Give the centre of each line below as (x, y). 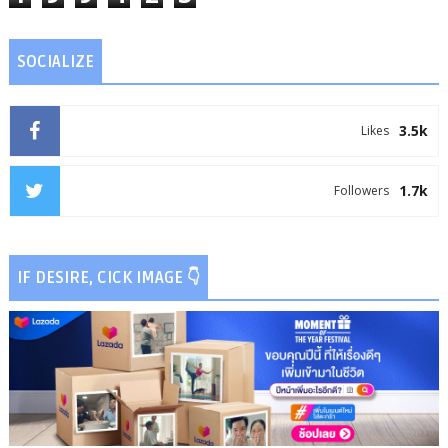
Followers (362, 191)
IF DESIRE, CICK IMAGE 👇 (108, 278)
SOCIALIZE (55, 62)
